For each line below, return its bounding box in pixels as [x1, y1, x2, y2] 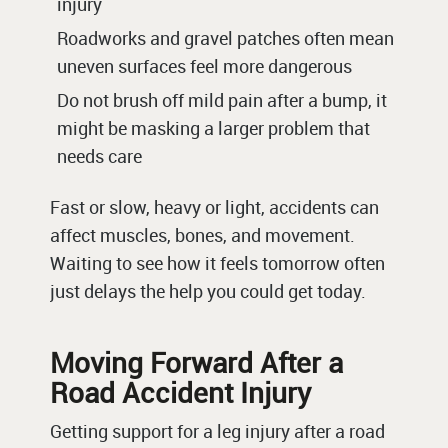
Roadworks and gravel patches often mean [57, 26, 394, 51]
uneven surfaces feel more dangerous [57, 54, 352, 79]
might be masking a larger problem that [57, 116, 370, 141]
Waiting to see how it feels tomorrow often [50, 251, 385, 276]
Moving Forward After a [50, 343, 343, 382]
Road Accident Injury [50, 373, 311, 412]
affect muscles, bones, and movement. [50, 223, 355, 248]
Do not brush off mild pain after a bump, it [57, 88, 387, 113]
